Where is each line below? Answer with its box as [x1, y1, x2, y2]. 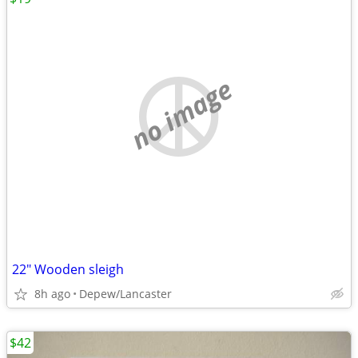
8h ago [34, 286, 70, 301]
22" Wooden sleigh [12, 261, 124, 278]
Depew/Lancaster [79, 286, 172, 301]
